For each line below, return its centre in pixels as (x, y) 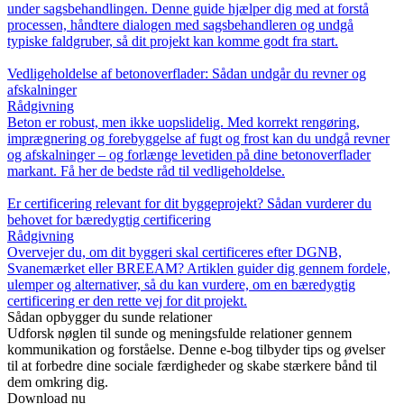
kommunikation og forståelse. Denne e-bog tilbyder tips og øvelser (196, 350)
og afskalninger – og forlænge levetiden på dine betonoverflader (189, 155)
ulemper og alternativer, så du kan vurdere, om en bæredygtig (181, 285)
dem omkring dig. (58, 382)
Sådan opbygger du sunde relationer (110, 317)
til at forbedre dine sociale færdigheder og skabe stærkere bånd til (192, 366)
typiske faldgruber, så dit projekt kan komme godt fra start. (173, 41)
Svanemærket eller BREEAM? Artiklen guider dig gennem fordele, (199, 269)
